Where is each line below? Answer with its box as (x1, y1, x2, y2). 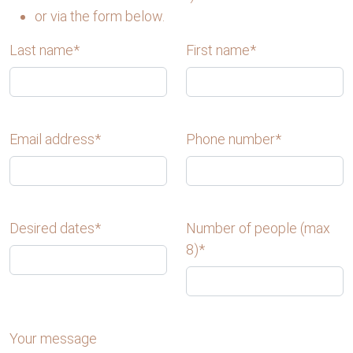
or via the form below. (35, 8, 165, 24)
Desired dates (9, 220, 95, 236)
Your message (9, 330, 97, 347)
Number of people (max (186, 220, 330, 236)
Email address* (9, 131, 101, 147)
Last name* (9, 42, 80, 58)
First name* (186, 42, 256, 58)
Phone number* (186, 131, 281, 147)
